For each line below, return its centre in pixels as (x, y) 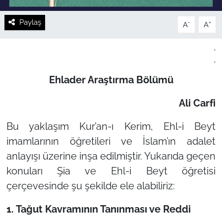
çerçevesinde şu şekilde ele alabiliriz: (90, 186)
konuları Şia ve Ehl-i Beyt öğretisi (111, 171)
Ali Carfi (197, 103)
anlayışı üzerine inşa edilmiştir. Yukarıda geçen (111, 156)
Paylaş (30, 22)
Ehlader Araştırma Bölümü (111, 80)
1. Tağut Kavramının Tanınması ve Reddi (98, 209)
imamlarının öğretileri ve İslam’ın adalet (111, 141)
